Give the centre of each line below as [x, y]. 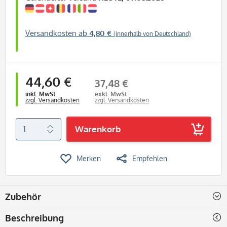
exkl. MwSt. [112, 94]
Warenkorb [98, 129]
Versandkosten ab [57, 33]
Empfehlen [149, 158]
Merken [88, 158]
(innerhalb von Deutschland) [152, 33]
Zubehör [23, 196]
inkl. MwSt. [41, 94]
